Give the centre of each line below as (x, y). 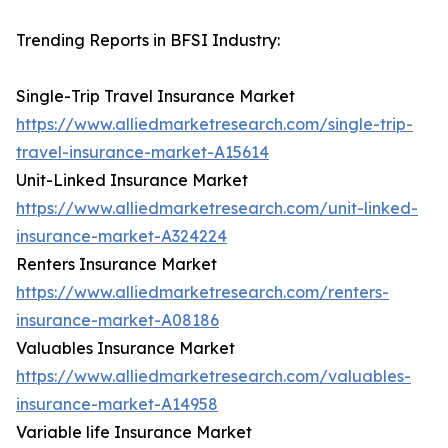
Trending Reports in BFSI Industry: (148, 40)
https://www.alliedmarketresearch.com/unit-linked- (217, 208)
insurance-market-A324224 (121, 236)
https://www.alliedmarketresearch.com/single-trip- (214, 124)
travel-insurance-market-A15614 (142, 152)
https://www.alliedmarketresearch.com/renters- (202, 292)
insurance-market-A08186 (117, 320)
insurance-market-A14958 (117, 404)
